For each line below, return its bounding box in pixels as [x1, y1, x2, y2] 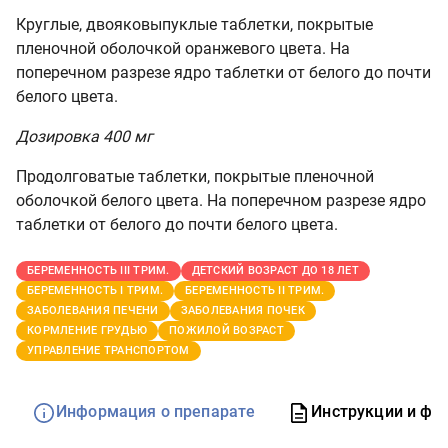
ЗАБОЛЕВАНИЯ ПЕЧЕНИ [27, 304, 159, 317]
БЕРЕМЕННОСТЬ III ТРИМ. [27, 264, 170, 277]
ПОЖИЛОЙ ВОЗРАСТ [169, 324, 284, 337]
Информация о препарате [56, 402, 256, 422]
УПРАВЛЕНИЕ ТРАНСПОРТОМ [27, 344, 190, 357]
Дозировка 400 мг [16, 127, 153, 146]
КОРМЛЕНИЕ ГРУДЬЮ [27, 324, 147, 337]
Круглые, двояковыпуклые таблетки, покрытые [16, 15, 373, 34]
